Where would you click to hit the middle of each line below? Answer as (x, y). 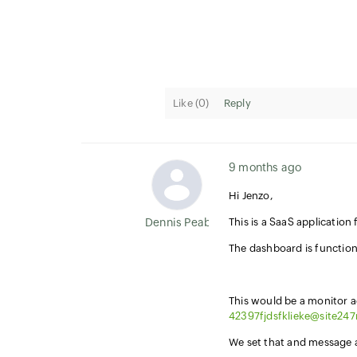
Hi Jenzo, (251, 196)
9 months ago (265, 167)
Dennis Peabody (188, 222)
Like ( (186, 103)
